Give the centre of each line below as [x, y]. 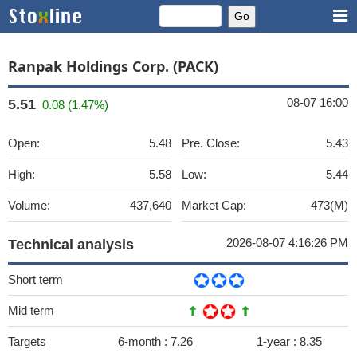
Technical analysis [71, 245]
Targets [27, 341]
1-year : [278, 341]
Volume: [29, 205]
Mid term [31, 310]
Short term [35, 279]
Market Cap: [214, 205]
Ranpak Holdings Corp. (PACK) [113, 66]
